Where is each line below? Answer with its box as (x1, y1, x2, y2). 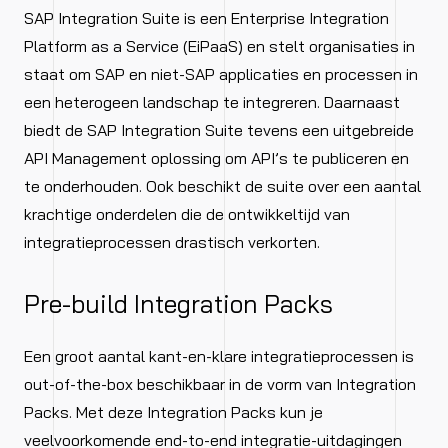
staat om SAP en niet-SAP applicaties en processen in (24, 64, 418, 85)
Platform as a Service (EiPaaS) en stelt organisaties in (24, 36, 415, 57)
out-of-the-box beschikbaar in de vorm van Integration (24, 374, 416, 395)
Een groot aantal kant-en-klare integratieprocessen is (24, 346, 414, 367)
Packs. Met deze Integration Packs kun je (24, 402, 323, 423)
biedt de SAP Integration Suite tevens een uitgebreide (24, 120, 414, 141)
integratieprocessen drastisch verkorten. (24, 232, 320, 253)
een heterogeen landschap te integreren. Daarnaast (24, 92, 400, 113)
